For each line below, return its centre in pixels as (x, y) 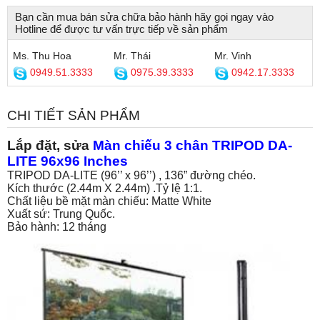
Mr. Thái (132, 56)
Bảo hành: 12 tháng (57, 227)
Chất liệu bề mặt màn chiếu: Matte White (109, 201)
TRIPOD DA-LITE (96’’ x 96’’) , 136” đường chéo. (131, 175)
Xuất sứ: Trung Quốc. (61, 214)
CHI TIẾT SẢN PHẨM (74, 115)
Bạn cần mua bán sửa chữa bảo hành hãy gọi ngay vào (144, 17)
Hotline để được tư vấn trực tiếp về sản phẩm (121, 29)
